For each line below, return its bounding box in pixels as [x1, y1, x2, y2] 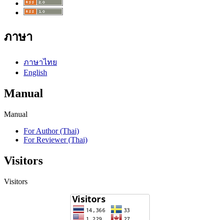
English [24, 68, 47, 77]
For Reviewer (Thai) [24, 136, 87, 144]
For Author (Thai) [24, 127, 79, 136]
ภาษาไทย [24, 58, 57, 67]
